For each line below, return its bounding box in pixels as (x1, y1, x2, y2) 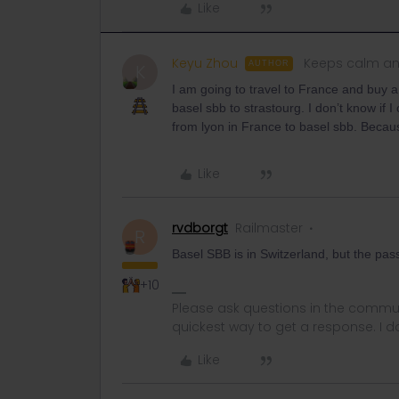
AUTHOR (248, 59, 289, 68)
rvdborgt (172, 219, 228, 237)
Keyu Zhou (172, 54, 238, 72)
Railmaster (235, 219, 303, 237)
